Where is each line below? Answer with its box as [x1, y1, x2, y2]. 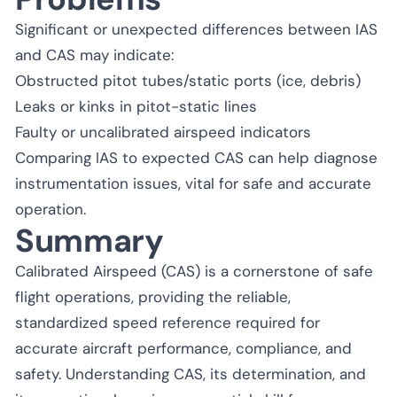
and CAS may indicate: [15, 44, 174, 65]
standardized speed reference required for [15, 312, 320, 332]
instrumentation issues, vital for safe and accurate [15, 173, 371, 193]
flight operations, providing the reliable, [15, 286, 291, 307]
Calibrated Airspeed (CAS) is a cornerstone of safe [15, 261, 373, 281]
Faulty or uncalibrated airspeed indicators [15, 121, 311, 142]
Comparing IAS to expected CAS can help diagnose [15, 147, 378, 167]
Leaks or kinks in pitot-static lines [15, 96, 257, 116]
